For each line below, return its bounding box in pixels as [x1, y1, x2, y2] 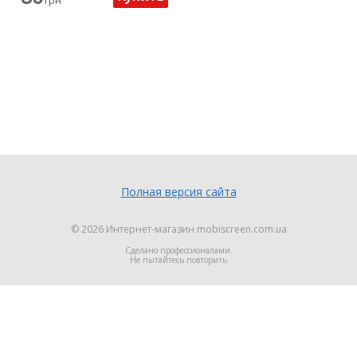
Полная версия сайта [120, 184, 237, 200]
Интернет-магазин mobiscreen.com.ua [105, 222, 287, 237]
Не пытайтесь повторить [130, 254, 227, 266]
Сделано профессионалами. [124, 245, 233, 257]
